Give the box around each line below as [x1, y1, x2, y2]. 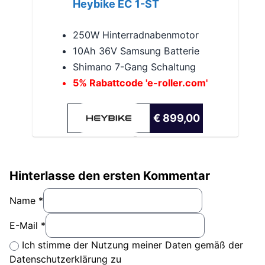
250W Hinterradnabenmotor [72, 29, 199, 41]
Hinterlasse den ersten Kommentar [9, 169, 210, 183]
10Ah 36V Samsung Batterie [72, 45, 199, 57]
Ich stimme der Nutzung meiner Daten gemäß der [22, 239, 243, 251]
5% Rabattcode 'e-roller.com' [72, 77, 208, 89]
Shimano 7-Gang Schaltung [72, 61, 196, 73]
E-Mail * [9, 219, 46, 232]
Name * [9, 195, 43, 207]
